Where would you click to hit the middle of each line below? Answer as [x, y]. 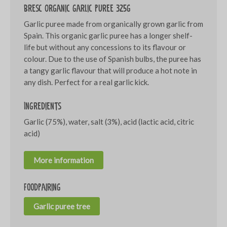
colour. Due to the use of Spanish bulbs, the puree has [112, 59]
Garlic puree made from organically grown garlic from [113, 24]
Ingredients [42, 106]
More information [63, 160]
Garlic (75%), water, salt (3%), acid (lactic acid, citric [109, 122]
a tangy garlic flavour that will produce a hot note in [110, 71]
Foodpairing [42, 187]
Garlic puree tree [62, 206]
